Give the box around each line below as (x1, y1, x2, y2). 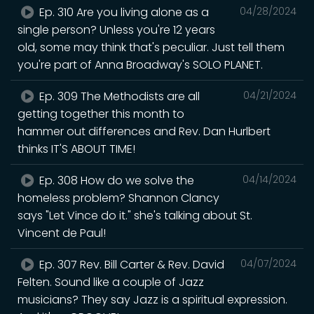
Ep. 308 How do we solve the (36, 172, 195, 189)
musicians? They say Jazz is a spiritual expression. (18, 291, 287, 308)
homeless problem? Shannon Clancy (18, 189, 219, 206)
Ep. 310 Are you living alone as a (36, 4, 210, 20)
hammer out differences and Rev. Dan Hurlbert (18, 123, 271, 139)
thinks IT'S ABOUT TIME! (18, 140, 135, 157)
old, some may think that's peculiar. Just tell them (18, 39, 285, 55)
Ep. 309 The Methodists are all (36, 88, 200, 104)
